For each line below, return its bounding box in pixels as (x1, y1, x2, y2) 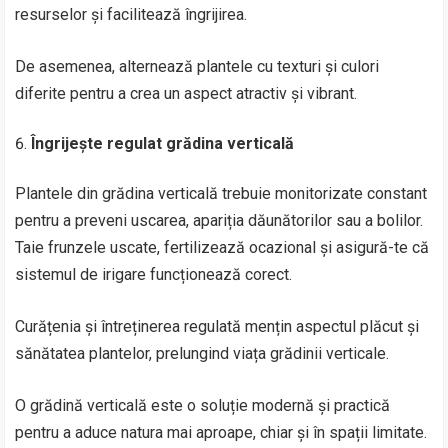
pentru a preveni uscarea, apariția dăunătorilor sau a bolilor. (15, 210, 424, 230)
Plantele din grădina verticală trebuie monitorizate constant (15, 183, 428, 203)
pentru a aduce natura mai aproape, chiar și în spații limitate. (15, 422, 428, 442)
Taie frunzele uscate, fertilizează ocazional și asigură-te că (15, 237, 430, 257)
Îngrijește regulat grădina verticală (31, 133, 295, 153)
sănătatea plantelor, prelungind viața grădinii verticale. (15, 343, 390, 363)
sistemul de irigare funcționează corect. (15, 264, 293, 284)
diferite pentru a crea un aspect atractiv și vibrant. (15, 83, 358, 103)
